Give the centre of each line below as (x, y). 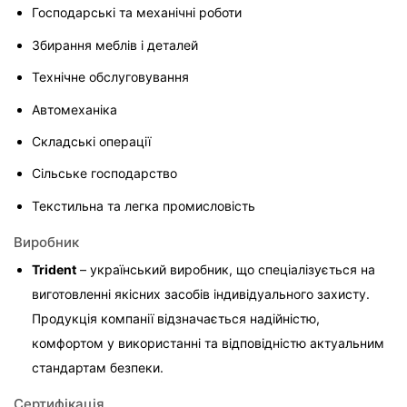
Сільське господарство (104, 174)
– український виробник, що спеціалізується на (228, 269)
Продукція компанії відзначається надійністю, (178, 318)
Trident (54, 269)
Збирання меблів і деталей (115, 45)
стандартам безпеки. (98, 367)
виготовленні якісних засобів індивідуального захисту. (203, 293)
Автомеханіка (74, 109)
